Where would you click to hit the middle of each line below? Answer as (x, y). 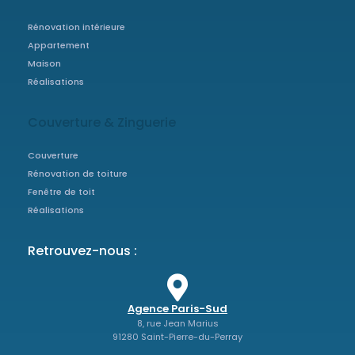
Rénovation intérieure (76, 27)
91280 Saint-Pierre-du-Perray (177, 336)
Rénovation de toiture (78, 173)
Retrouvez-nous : (82, 250)
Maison (44, 63)
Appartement (59, 45)
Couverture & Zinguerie (102, 122)
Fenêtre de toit (61, 191)
